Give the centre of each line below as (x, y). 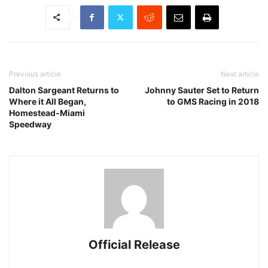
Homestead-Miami (47, 112)
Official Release (134, 244)
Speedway (30, 124)
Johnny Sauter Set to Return (202, 90)
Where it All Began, (48, 101)
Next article (240, 74)
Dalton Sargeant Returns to (64, 90)
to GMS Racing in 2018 (213, 101)
